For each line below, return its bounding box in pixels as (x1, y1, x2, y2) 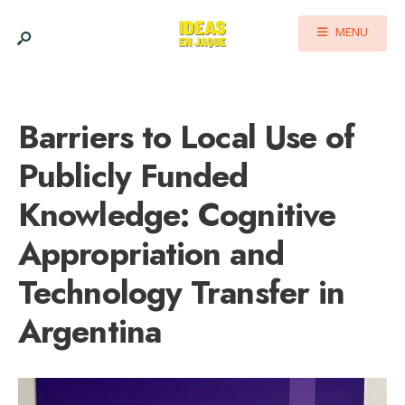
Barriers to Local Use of (18, 114, 355, 160)
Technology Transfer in (18, 269, 345, 316)
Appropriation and (18, 231, 284, 277)
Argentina (18, 308, 161, 354)
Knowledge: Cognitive (18, 192, 336, 238)
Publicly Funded (18, 153, 249, 199)
